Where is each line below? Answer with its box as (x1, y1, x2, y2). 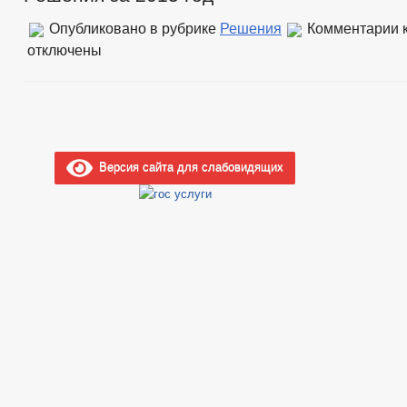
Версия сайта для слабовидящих (93, 157, 284, 175)
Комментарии (307, 20, 399, 36)
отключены (27, 42, 102, 58)
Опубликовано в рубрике (45, 20, 220, 36)
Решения (220, 20, 282, 36)
